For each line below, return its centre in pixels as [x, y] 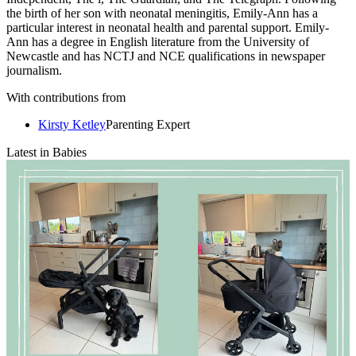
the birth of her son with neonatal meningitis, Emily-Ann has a [162, 13]
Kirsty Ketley [72, 124]
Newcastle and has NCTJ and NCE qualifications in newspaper [166, 56]
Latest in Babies [46, 152]
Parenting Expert [148, 124]
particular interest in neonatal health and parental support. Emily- [168, 27]
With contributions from [66, 97]
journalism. [34, 70]
